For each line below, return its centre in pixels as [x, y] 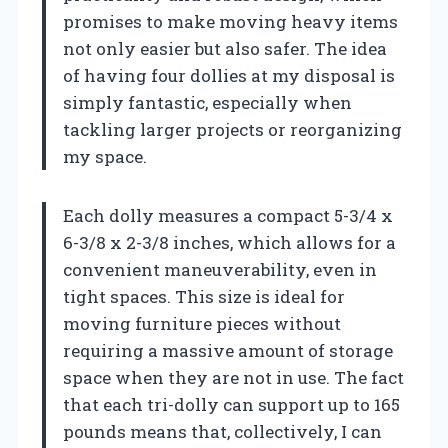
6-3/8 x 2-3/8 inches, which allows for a [229, 242]
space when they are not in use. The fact [233, 377]
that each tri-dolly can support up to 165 [231, 404]
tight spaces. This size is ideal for [204, 296]
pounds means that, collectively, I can [222, 431]
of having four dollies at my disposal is [229, 75]
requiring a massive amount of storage [228, 350]
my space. [105, 156]
